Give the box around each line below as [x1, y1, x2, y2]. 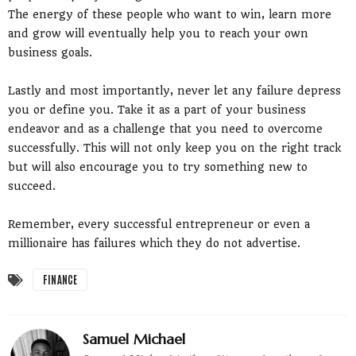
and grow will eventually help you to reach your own [8, 26, 308, 40]
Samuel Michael [83, 329, 185, 348]
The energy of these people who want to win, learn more [8, 7, 331, 21]
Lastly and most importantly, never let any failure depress [8, 83, 341, 97]
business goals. [8, 45, 92, 59]
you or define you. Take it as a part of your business [8, 103, 306, 116]
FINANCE [43, 272, 78, 286]
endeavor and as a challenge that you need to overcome [8, 122, 323, 135]
